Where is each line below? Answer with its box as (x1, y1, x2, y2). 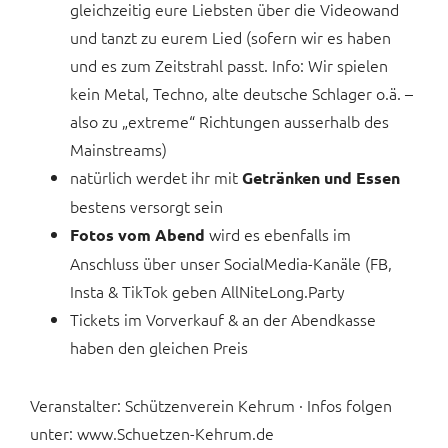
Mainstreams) (70, 138, 167, 161)
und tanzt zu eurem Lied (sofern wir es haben (70, 26, 391, 49)
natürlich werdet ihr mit (70, 166, 242, 189)
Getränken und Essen (242, 167, 400, 189)
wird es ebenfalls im (205, 223, 351, 246)
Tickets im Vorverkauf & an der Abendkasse (70, 308, 376, 331)
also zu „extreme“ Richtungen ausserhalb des (70, 110, 389, 133)
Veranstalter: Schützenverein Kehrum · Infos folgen (30, 394, 392, 417)
